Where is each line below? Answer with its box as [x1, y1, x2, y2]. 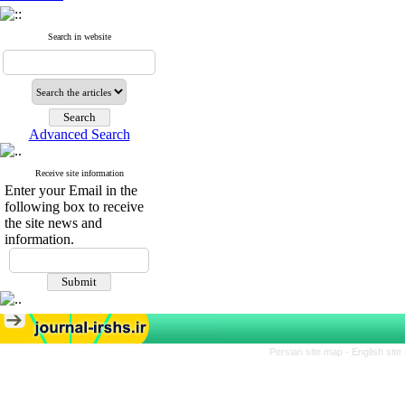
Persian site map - [269, 346, 352, 357]
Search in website [47, 32, 111, 42]
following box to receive [5, 199, 144, 214]
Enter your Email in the [5, 183, 137, 198]
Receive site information [34, 168, 124, 178]
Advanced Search [28, 127, 130, 142]
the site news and [5, 215, 102, 231]
